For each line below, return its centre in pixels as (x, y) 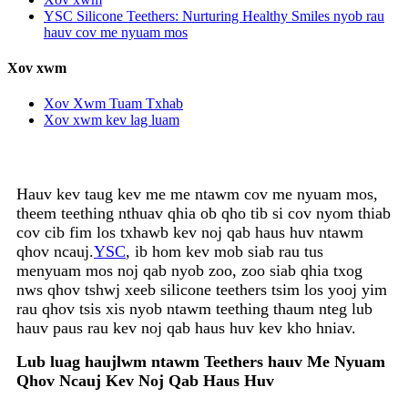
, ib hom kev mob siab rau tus (224, 252)
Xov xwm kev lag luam (112, 120)
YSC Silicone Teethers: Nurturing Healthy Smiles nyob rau (214, 15)
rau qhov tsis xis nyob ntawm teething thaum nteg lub (194, 309)
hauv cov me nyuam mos (116, 32)
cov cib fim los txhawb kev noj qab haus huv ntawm (190, 233)
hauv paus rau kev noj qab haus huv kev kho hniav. (186, 328)
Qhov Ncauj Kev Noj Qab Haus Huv (145, 381)
